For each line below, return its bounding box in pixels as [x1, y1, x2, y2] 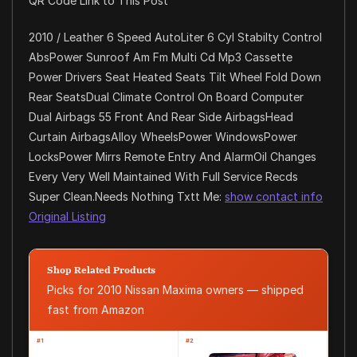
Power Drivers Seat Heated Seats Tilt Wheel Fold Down [29, 70, 321, 84]
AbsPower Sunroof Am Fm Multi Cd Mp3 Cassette [29, 50, 292, 65]
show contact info [225, 190, 323, 204]
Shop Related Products [47, 264, 155, 277]
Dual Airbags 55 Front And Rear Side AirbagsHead [29, 110, 293, 124]
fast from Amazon [47, 303, 144, 317]
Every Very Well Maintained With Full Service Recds [29, 170, 298, 184]
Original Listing [29, 210, 106, 224]
